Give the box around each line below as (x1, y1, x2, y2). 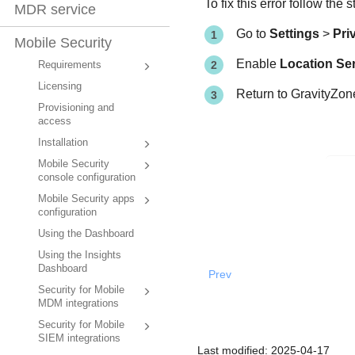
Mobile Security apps (38, 193, 135, 205)
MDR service (14, 2, 96, 18)
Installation (38, 137, 88, 149)
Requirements (38, 59, 101, 71)
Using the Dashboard (38, 228, 134, 240)
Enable (235, 57, 280, 71)
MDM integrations (38, 298, 119, 310)
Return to (235, 87, 291, 101)
